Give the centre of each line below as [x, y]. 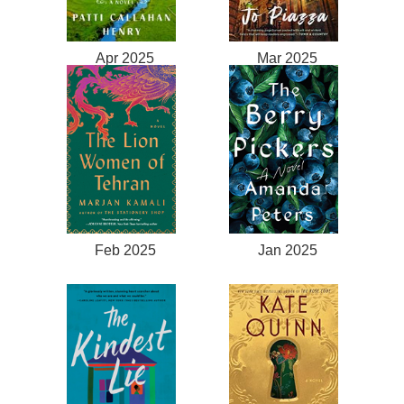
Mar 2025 [288, 58]
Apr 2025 [125, 58]
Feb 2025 [125, 249]
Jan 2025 [287, 249]
